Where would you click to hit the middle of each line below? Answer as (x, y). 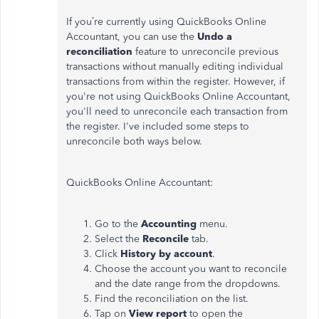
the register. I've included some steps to (158, 126)
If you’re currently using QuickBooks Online (166, 21)
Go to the (118, 224)
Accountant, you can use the (130, 36)
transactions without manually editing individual (175, 66)
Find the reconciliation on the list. (172, 298)
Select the (119, 239)
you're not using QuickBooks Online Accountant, (178, 96)
